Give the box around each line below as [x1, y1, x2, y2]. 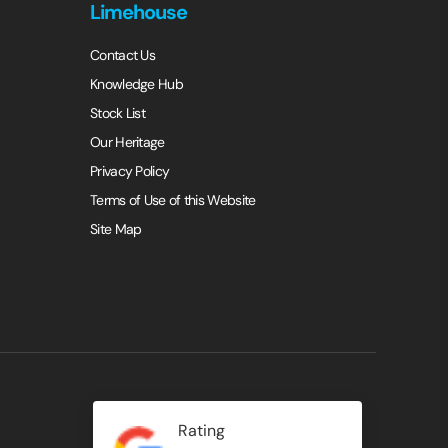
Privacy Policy [90, 162, 170, 180]
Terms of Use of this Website [90, 191, 256, 209]
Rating [178, 420, 225, 442]
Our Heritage [90, 133, 165, 151]
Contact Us [90, 46, 155, 64]
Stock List [90, 104, 145, 122]
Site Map [90, 220, 142, 238]
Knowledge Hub [90, 75, 183, 93]
